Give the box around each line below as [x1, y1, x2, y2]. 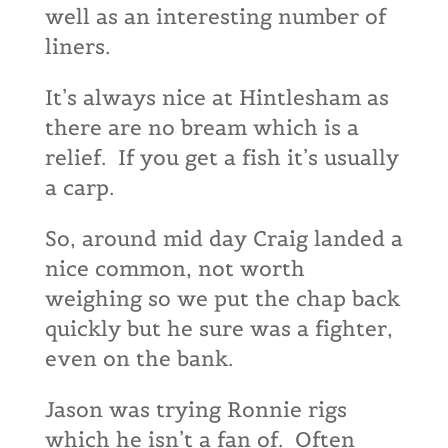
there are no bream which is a [44, 114, 359, 141]
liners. [44, 33, 116, 60]
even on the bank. [44, 345, 233, 372]
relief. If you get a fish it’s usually [44, 144, 399, 171]
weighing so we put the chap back [44, 285, 400, 312]
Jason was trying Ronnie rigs [44, 396, 347, 423]
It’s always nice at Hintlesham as [44, 84, 389, 111]
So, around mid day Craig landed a [44, 225, 403, 252]
